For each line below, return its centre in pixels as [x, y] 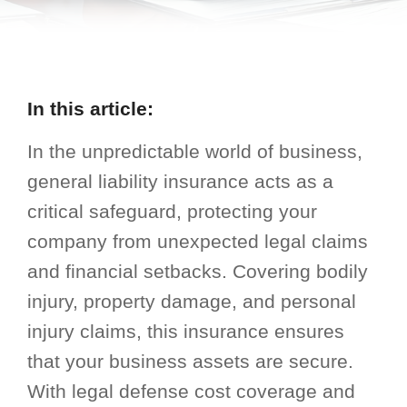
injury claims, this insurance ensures [186, 331]
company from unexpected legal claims [198, 241]
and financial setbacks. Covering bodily [198, 271]
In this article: [90, 109]
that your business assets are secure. [190, 361]
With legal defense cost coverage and [191, 391]
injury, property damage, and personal [192, 301]
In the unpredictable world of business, [195, 151]
